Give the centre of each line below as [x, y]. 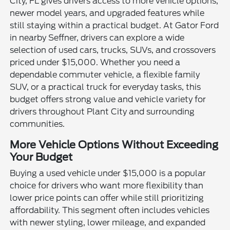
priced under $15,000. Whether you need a [95, 63]
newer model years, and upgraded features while [107, 13]
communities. [37, 124]
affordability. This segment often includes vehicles [110, 210]
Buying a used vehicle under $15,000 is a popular [108, 174]
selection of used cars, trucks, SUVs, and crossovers [113, 50]
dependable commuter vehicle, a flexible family [105, 75]
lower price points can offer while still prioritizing [107, 198]
